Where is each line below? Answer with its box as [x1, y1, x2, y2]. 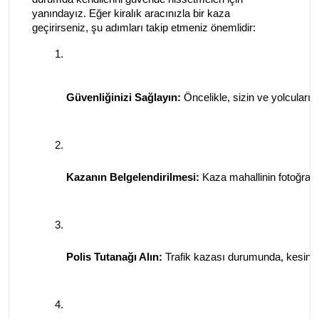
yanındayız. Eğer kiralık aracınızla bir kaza [32, 7, 230, 19]
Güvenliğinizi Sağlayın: [66, 91, 181, 103]
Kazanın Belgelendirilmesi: [66, 171, 199, 183]
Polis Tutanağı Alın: [66, 251, 162, 263]
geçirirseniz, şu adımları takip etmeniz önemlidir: [32, 21, 256, 33]
